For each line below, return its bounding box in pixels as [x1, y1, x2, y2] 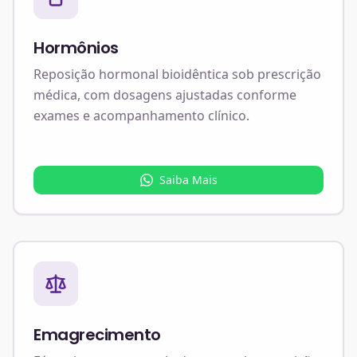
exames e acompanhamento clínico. [33, 107, 249, 125]
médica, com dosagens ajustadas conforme [33, 86, 296, 104]
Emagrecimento [33, 324, 161, 347]
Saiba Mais [159, 172, 218, 188]
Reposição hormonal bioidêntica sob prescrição [33, 65, 321, 84]
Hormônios [33, 37, 119, 60]
